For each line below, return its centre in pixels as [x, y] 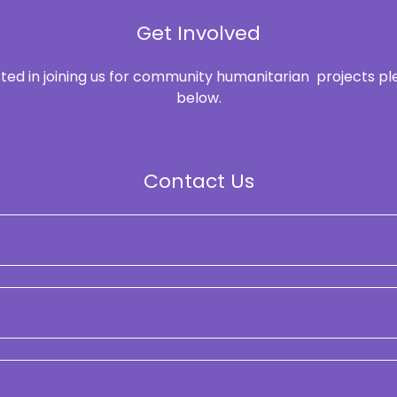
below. [198, 98]
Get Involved [198, 34]
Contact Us [198, 182]
